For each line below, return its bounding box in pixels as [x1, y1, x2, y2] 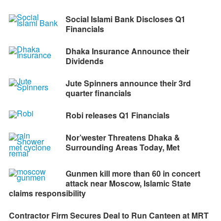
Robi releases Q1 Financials [65, 110, 170, 121]
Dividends [65, 55, 104, 67]
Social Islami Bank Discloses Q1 [65, 13, 185, 25]
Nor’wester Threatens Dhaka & [65, 132, 180, 144]
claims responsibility [8, 187, 86, 199]
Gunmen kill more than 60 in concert [65, 168, 200, 180]
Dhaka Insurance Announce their [65, 45, 189, 57]
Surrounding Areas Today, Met [65, 142, 180, 153]
